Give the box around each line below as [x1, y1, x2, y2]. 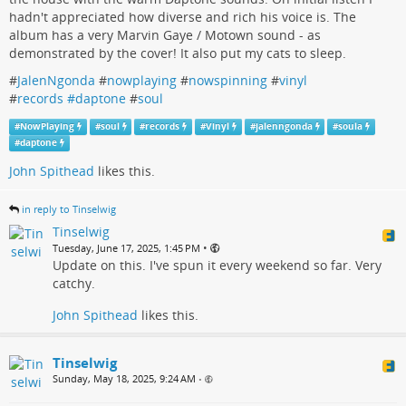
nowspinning [188, 71, 267, 89]
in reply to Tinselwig [22, 202, 116, 217]
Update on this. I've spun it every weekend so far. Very [53, 256, 382, 275]
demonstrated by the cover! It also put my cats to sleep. [9, 43, 346, 62]
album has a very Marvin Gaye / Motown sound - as [9, 25, 321, 43]
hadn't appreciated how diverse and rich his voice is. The [9, 7, 356, 25]
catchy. [53, 275, 95, 293]
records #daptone [17, 89, 126, 107]
